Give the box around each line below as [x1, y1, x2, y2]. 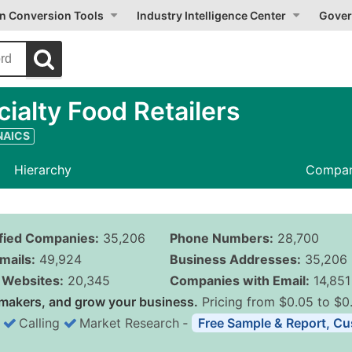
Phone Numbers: [169, 230, 273, 246]
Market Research [79, 315, 179, 331]
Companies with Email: [169, 273, 310, 288]
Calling [19, 315, 60, 331]
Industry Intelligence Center [137, 9, 286, 22]
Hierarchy [14, 162, 72, 178]
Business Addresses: [169, 251, 301, 267]
